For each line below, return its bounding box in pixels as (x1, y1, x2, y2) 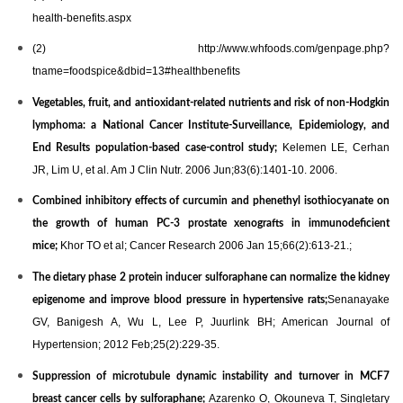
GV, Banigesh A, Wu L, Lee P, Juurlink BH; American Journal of (31, 316, 390, 329)
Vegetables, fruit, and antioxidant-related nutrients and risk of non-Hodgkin (31, 96, 390, 108)
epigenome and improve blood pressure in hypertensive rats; (31, 294, 327, 306)
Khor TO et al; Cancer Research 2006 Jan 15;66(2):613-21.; (57, 239, 352, 253)
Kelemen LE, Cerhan (277, 140, 390, 154)
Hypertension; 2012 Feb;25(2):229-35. (31, 338, 219, 352)
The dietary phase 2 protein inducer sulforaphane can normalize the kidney (31, 272, 390, 283)
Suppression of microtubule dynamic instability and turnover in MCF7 (31, 370, 390, 381)
